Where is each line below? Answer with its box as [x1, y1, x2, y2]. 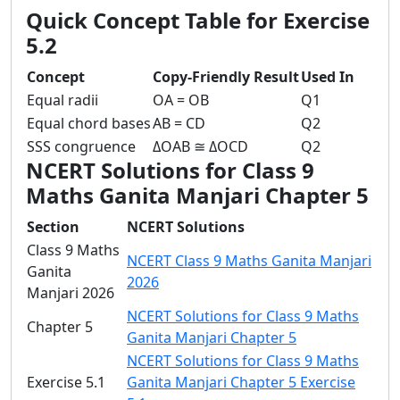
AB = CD [153, 113, 205, 133]
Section [27, 217, 79, 237]
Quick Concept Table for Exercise [26, 5, 370, 35]
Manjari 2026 [27, 283, 114, 303]
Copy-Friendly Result [153, 67, 299, 87]
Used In [301, 67, 354, 87]
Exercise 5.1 [27, 372, 105, 392]
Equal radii [27, 90, 98, 110]
